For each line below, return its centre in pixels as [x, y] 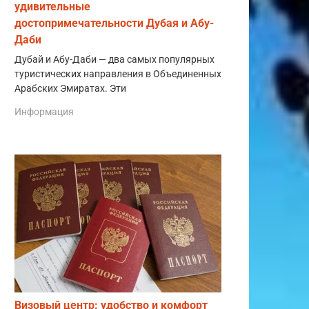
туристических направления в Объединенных [118, 74]
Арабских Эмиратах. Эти [70, 88]
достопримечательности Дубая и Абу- [114, 23]
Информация [44, 111]
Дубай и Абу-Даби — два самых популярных [114, 59]
